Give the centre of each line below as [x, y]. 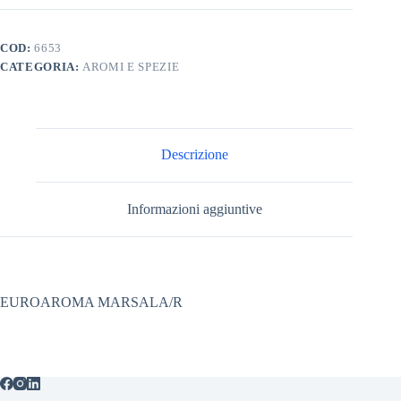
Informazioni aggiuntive [194, 209]
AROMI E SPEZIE [131, 66]
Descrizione [194, 155]
